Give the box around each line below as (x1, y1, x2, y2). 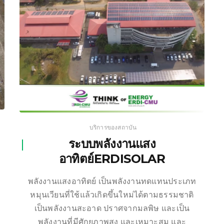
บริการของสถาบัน (89, 122, 137, 131)
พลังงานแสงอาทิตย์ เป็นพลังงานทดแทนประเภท (27, 175, 196, 187)
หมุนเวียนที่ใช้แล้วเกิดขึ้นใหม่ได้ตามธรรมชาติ (30, 188, 194, 200)
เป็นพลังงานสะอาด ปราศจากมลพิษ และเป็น (34, 202, 190, 214)
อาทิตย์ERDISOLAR (58, 151, 165, 166)
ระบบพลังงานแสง (68, 136, 156, 151)
